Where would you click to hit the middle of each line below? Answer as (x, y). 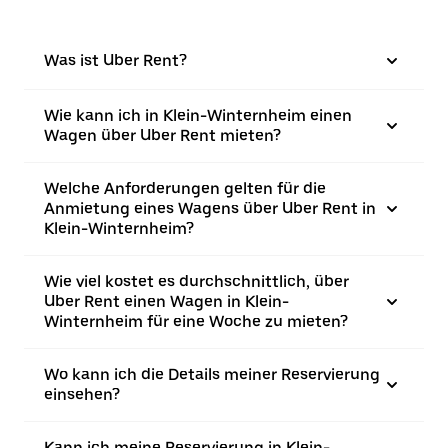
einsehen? (82, 394)
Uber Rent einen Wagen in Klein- (166, 301)
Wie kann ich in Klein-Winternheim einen (198, 115)
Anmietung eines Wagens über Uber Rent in (210, 208)
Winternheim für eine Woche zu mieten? (196, 321)
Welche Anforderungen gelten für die (185, 188)
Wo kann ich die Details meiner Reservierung (212, 374)
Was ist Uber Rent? (115, 60)
